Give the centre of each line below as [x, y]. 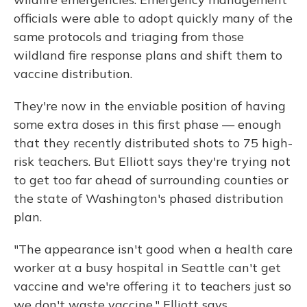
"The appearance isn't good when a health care [153, 249]
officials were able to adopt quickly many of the [153, 18]
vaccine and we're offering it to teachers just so [152, 286]
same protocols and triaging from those [129, 36]
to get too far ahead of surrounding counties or [151, 180]
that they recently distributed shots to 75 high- [153, 143]
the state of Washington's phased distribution [149, 198]
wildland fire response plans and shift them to [148, 55]
